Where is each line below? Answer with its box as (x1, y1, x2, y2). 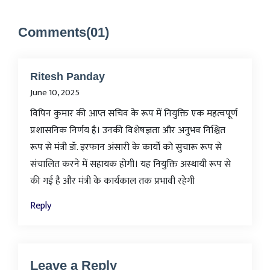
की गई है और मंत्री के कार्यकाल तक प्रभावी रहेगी (30, 173, 195, 190)
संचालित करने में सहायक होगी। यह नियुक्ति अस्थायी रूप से (30, 156, 231, 173)
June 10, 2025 (30, 85, 80, 101)
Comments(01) (18, 25, 109, 40)
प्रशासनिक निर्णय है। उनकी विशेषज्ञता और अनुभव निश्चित (30, 122, 225, 139)
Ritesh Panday (30, 71, 105, 83)
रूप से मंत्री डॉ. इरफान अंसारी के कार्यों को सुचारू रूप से (30, 139, 222, 156)
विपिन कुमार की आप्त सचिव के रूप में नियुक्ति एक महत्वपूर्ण (30, 105, 237, 122)
